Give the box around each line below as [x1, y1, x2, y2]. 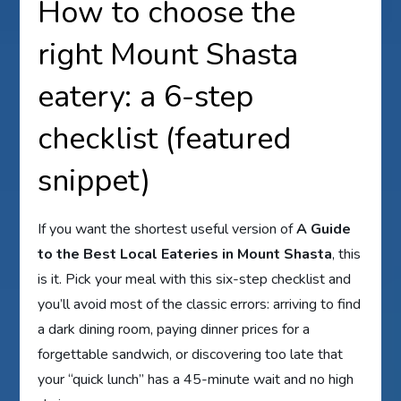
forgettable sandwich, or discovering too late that [38, 345, 344, 365]
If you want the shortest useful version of [38, 219, 297, 240]
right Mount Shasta [38, 34, 299, 76]
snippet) [38, 160, 151, 202]
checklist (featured [38, 118, 292, 160]
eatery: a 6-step [38, 76, 254, 118]
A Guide [296, 219, 352, 240]
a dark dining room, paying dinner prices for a [38, 320, 311, 340]
